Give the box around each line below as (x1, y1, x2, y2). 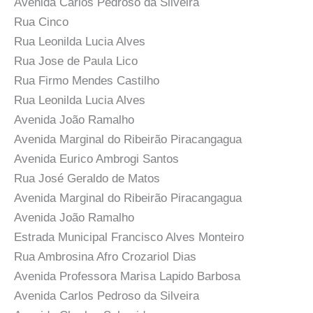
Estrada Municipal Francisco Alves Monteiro (14, 231, 244, 244)
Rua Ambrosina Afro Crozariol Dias (14, 250, 196, 263)
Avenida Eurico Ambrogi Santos (14, 152, 179, 166)
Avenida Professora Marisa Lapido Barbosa (14, 270, 240, 283)
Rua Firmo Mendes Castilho (14, 74, 159, 87)
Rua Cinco (14, 15, 68, 29)
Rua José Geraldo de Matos (14, 172, 160, 185)
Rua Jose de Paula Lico (14, 54, 138, 68)
